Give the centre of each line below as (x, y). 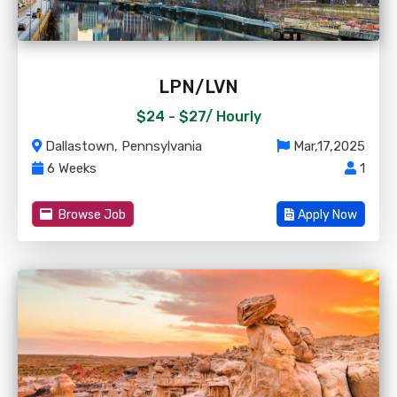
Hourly (238, 117)
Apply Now (327, 215)
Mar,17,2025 (327, 146)
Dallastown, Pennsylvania (122, 146)
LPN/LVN (198, 87)
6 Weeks (70, 168)
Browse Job (91, 215)
